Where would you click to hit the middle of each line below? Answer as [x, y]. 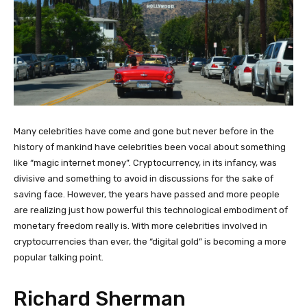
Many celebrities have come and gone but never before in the [144, 131]
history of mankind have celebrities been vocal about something [150, 147]
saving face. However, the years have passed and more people [147, 194]
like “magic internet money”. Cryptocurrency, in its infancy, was [145, 162]
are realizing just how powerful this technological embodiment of [151, 210]
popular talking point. [59, 257]
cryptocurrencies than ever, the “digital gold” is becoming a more [150, 241]
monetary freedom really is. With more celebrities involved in [140, 225]
